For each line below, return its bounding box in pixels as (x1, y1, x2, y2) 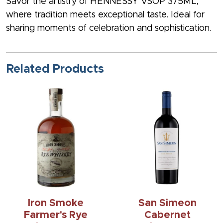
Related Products (6, 63, 104, 76)
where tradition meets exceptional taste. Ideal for (6, 10, 205, 20)
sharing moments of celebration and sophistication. (6, 24, 211, 33)
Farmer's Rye (24, 210, 88, 221)
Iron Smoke (28, 198, 84, 209)
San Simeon (138, 198, 197, 209)
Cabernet (144, 210, 191, 221)
